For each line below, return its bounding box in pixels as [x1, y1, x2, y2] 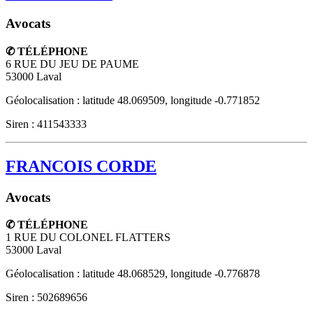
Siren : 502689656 [6, 291, 87, 304]
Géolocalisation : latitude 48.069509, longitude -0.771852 [6, 94, 260, 106]
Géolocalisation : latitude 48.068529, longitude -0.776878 [6, 268, 260, 280]
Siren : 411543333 [6, 117, 87, 130]
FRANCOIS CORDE [6, 156, 156, 175]
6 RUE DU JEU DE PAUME [6, 57, 139, 70]
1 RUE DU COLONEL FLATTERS [6, 231, 170, 244]
